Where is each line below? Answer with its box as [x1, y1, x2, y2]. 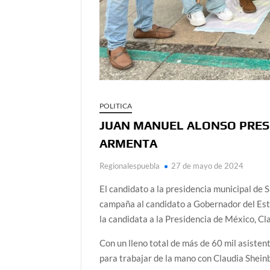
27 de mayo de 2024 [171, 161, 244, 171]
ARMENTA [99, 136, 158, 151]
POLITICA [99, 101, 133, 111]
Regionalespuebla [99, 161, 160, 171]
